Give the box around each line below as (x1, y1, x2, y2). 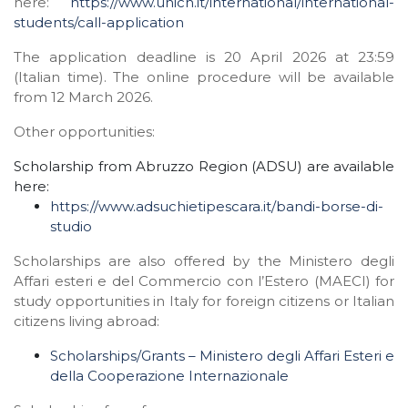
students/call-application (14, 14, 184, 32)
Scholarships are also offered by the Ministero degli (14, 252, 394, 270)
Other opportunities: (14, 123, 155, 141)
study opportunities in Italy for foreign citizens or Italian (14, 292, 394, 311)
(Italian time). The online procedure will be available (14, 68, 394, 87)
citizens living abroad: (14, 312, 167, 331)
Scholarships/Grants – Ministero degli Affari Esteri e (50, 347, 394, 365)
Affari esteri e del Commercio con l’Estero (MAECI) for (14, 272, 394, 291)
